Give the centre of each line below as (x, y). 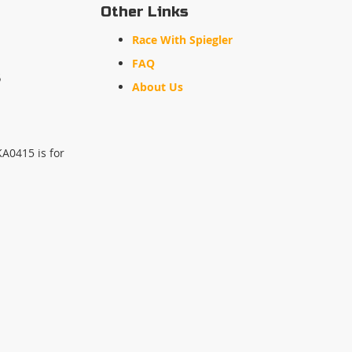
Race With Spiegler (183, 40)
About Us (158, 87)
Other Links (145, 12)
